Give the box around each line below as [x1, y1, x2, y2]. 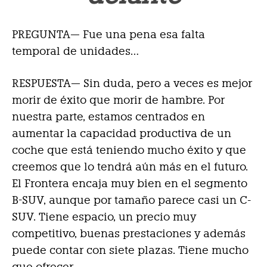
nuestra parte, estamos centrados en [12, 110, 205, 123]
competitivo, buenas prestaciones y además [12, 227, 246, 240]
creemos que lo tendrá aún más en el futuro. [12, 160, 248, 173]
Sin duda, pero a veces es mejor [80, 77, 252, 90]
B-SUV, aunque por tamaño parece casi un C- [12, 194, 251, 207]
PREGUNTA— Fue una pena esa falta [12, 28, 205, 41]
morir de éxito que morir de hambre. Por [12, 94, 225, 107]
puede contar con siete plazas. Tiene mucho [12, 244, 249, 257]
